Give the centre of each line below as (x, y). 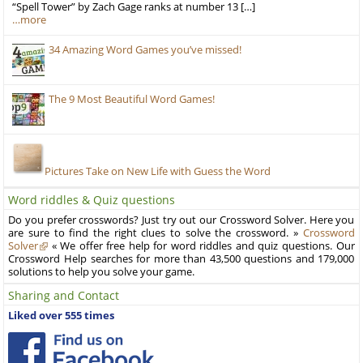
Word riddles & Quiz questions (92, 199)
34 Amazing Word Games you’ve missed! (145, 49)
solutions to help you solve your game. (102, 271)
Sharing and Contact (64, 295)
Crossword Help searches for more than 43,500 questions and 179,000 (181, 258)
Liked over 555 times (62, 315)
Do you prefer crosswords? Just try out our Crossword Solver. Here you (181, 220)
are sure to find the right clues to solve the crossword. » (156, 233)
